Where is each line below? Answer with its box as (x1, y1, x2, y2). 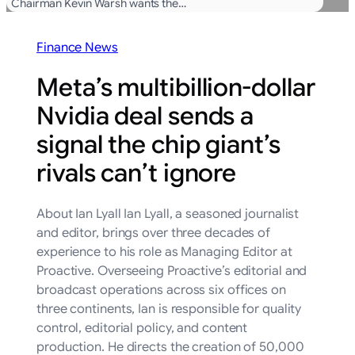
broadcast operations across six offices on (36, 282, 286, 299)
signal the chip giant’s (36, 129, 281, 161)
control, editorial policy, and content (36, 320, 248, 337)
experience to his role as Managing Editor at (36, 244, 292, 261)
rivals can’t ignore (36, 158, 237, 189)
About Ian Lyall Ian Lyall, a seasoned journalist (36, 206, 300, 223)
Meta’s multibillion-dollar (36, 72, 315, 104)
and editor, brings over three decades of (36, 225, 271, 242)
